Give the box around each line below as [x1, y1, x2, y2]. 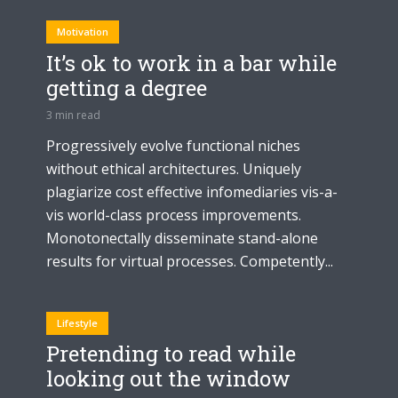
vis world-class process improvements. [46, 205, 301, 226]
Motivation [57, 25, 108, 39]
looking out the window [46, 364, 291, 394]
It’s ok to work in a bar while [46, 49, 337, 78]
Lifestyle [57, 315, 98, 330]
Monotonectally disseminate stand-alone [46, 228, 318, 249]
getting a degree [46, 74, 207, 103]
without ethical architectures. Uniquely [46, 159, 301, 179]
